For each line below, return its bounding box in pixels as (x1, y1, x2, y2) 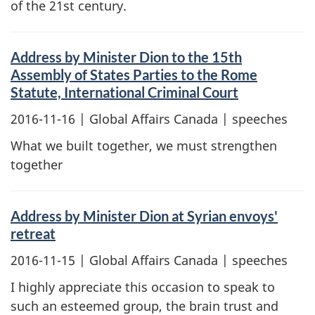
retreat (11, 225, 56, 242)
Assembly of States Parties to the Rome (11, 66, 257, 83)
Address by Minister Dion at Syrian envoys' (11, 207, 278, 224)
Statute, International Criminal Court (11, 84, 238, 101)
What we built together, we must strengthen (11, 137, 277, 154)
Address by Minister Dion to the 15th (11, 49, 242, 65)
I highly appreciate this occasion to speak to (11, 278, 275, 295)
